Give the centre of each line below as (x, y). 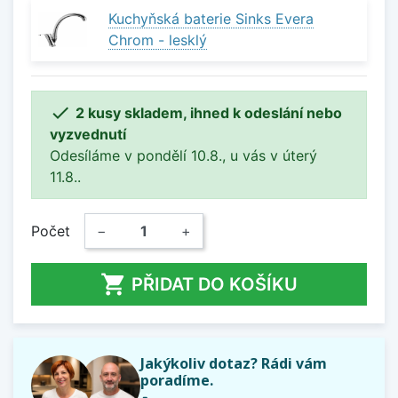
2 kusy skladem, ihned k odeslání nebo (209, 112)
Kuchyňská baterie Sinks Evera (211, 19)
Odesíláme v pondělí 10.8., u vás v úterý (183, 155)
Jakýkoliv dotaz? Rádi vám (233, 363)
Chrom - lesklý (158, 40)
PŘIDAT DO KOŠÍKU (215, 284)
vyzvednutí (88, 134)
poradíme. (176, 380)
